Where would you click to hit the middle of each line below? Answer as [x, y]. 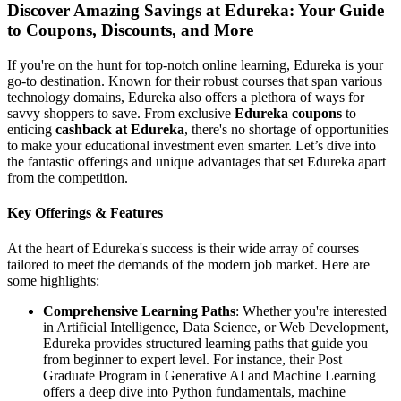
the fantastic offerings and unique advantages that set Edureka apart [196, 162]
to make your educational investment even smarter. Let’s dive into [192, 145]
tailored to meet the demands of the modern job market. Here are [188, 264]
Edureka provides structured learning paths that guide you [205, 343]
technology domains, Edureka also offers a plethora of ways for [186, 97]
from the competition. [68, 178]
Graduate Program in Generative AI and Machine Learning [209, 375]
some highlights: [53, 280]
